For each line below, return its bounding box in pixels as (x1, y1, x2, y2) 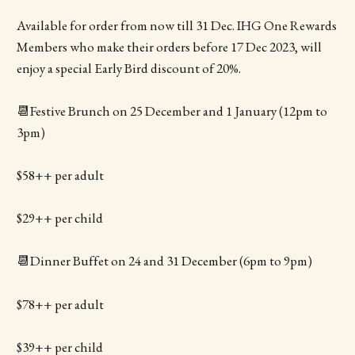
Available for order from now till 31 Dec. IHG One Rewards (16, 16, 337, 34)
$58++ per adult (16, 166, 104, 185)
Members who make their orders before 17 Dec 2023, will (16, 37, 322, 55)
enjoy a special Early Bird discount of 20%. (16, 59, 241, 77)
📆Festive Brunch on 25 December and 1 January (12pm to (16, 101, 327, 120)
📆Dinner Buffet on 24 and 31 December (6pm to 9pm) (16, 252, 312, 270)
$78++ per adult (16, 295, 104, 313)
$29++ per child (16, 209, 103, 227)
